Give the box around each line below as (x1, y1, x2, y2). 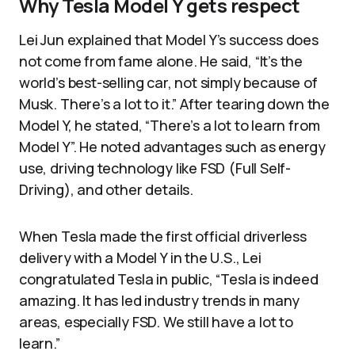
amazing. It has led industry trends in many (19, 291, 300, 310)
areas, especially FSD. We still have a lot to (19, 312, 293, 331)
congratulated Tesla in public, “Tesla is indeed (19, 269, 319, 288)
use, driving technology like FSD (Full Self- (19, 158, 292, 177)
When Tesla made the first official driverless (19, 227, 307, 246)
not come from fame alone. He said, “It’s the (19, 52, 303, 71)
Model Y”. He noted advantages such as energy (19, 137, 326, 156)
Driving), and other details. (19, 180, 193, 199)
